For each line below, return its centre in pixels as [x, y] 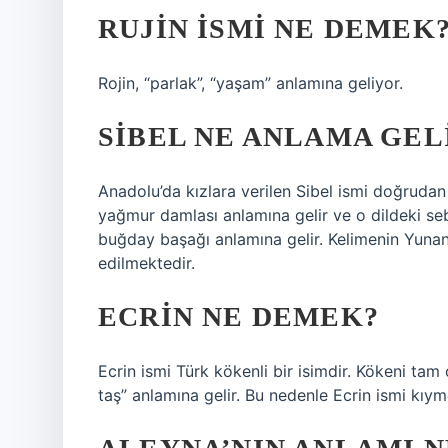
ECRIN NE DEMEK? [238, 316]
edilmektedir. [146, 263]
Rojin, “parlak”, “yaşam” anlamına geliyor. [250, 83]
